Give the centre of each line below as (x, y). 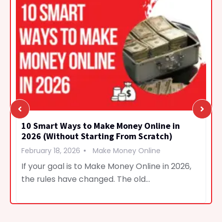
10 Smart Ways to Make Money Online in (101, 125)
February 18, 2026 (51, 150)
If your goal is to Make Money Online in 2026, (106, 166)
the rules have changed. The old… (86, 179)
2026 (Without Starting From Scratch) (97, 136)
